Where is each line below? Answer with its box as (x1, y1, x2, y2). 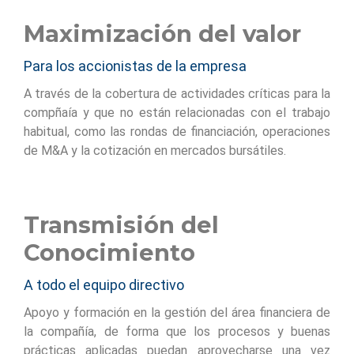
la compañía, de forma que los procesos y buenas (24, 324, 330, 339)
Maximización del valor (24, 20, 301, 47)
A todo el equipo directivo (24, 277, 184, 293)
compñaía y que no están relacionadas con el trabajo (24, 105, 330, 120)
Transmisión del (24, 211, 219, 239)
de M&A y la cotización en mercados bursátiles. (24, 143, 286, 158)
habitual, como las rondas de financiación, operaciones (24, 124, 330, 139)
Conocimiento (24, 239, 195, 266)
